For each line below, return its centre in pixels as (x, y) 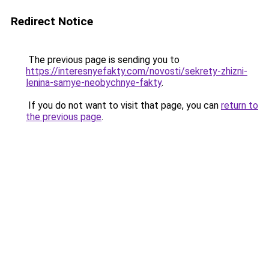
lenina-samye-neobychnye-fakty (94, 83)
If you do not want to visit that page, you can (123, 105)
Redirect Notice (52, 21)
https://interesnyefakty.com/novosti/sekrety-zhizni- (137, 71)
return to (240, 105)
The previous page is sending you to (103, 60)
